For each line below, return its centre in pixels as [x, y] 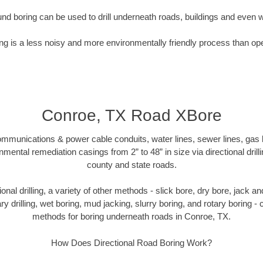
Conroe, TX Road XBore [131, 115]
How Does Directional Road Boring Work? [131, 242]
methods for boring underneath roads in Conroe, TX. [131, 217]
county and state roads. [131, 164]
